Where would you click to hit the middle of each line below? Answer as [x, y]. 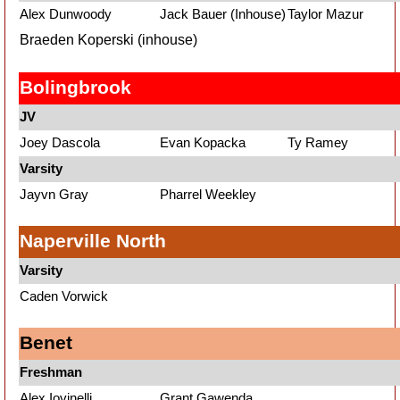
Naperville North [93, 241]
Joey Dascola [60, 142]
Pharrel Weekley [208, 194]
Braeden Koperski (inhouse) [108, 40]
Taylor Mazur [325, 14]
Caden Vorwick [64, 296]
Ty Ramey [318, 142]
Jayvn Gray [54, 194]
